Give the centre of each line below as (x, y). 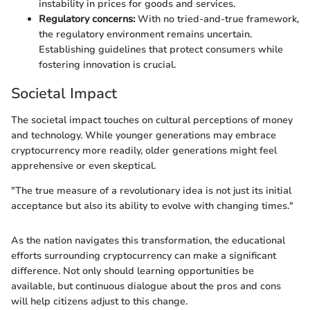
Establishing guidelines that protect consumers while (161, 50)
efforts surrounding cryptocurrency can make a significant (144, 255)
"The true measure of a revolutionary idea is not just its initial (151, 190)
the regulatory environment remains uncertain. (145, 35)
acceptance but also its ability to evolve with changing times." (152, 206)
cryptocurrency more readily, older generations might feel (144, 150)
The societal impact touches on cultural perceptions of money (152, 120)
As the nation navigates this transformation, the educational (148, 240)
